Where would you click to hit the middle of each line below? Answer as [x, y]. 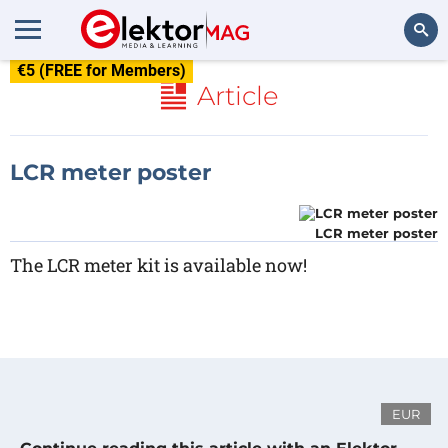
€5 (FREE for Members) [101, 70]
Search [406, 84]
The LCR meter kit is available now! [158, 265]
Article [237, 96]
